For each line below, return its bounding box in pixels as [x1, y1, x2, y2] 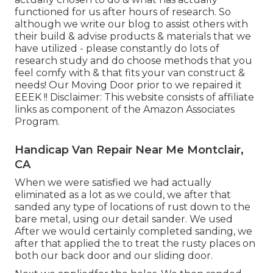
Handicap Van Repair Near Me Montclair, [15, 143, 244, 157]
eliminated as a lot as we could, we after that [15, 188, 231, 200]
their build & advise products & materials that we [15, 30, 251, 42]
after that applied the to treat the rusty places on [15, 237, 255, 249]
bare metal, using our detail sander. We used [15, 213, 233, 225]
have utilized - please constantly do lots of [15, 42, 219, 54]
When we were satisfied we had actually [15, 176, 211, 188]
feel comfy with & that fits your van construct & [15, 66, 245, 79]
